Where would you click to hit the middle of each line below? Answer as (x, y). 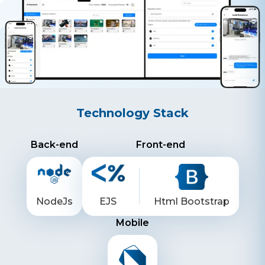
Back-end (54, 144)
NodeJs (54, 202)
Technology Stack (132, 113)
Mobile (132, 223)
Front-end (160, 144)
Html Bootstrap (191, 202)
